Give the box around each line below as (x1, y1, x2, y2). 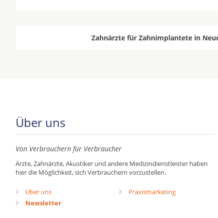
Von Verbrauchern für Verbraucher (16, 144, 122, 153)
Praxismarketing (128, 187, 176, 196)
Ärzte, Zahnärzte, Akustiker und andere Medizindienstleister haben (16, 159, 208, 168)
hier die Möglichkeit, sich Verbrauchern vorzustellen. (16, 168, 166, 177)
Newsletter (25, 199, 61, 207)
